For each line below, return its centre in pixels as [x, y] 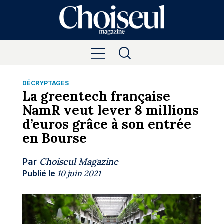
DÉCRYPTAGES [45, 83]
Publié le [39, 173]
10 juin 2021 [79, 173]
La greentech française [96, 96]
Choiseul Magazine [79, 162]
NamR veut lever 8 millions [110, 110]
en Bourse [54, 138]
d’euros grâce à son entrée [107, 124]
